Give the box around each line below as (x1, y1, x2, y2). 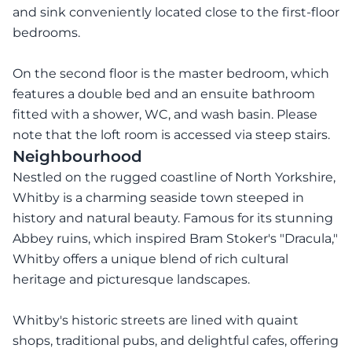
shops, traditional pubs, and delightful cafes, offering (13, 333, 339, 348)
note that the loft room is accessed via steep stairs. (13, 127, 330, 142)
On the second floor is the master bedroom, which (13, 66, 329, 81)
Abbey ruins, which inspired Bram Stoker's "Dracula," (13, 231, 338, 246)
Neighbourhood (13, 147, 142, 166)
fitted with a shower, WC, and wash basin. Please (13, 107, 317, 122)
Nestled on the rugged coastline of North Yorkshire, (13, 170, 335, 185)
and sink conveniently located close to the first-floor (13, 5, 339, 20)
